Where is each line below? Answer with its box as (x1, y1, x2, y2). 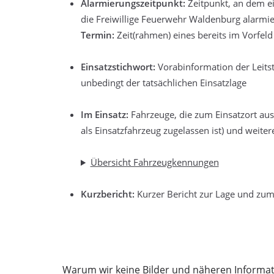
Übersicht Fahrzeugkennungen (90, 156, 219, 168)
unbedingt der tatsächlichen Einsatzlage (81, 76, 246, 89)
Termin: (81, 29, 114, 41)
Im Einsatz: (81, 108, 128, 120)
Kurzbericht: (81, 188, 135, 200)
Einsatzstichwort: (81, 61, 155, 73)
